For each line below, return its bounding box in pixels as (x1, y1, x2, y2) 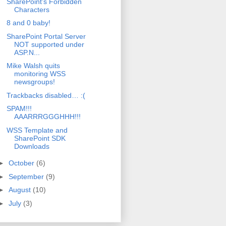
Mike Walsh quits (6, 62, 60, 70)
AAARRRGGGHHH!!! (14, 112, 81, 121)
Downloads (14, 142, 49, 150)
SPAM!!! (6, 104, 32, 113)
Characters (14, 5, 49, 14)
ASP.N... (14, 48, 40, 56)
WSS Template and (6, 126, 68, 134)
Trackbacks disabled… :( (6, 91, 85, 99)
